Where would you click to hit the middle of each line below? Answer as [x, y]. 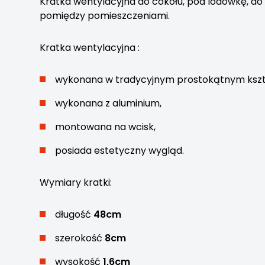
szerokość [80, 238]
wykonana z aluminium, [109, 103]
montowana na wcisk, [106, 127]
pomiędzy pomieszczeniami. [105, 16]
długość [75, 214]
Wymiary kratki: [76, 182]
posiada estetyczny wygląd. [120, 151]
